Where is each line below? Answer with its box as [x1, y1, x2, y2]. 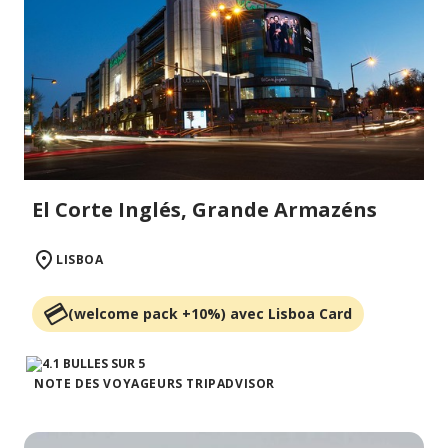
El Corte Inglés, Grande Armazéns [32, 196, 377, 224]
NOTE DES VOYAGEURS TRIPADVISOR [34, 375, 275, 393]
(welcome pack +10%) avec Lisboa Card [68, 304, 352, 324]
